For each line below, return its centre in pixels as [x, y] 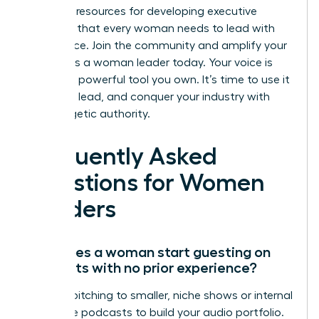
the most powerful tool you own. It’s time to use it [158, 80]
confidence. [59, 46]
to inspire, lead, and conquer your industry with [148, 97]
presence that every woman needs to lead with [151, 29]
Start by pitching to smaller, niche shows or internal [159, 296]
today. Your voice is [221, 63]
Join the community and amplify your [189, 46]
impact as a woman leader [98, 63]
